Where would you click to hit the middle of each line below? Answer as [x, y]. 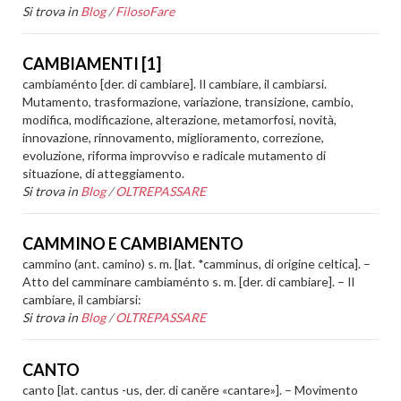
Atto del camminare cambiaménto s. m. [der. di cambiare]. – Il [189, 282]
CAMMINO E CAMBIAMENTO [133, 243]
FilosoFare [145, 11]
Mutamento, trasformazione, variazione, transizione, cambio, [188, 102]
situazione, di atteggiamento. [104, 173]
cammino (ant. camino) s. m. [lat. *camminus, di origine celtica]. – [197, 264]
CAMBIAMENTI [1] [92, 64]
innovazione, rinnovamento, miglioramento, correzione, [174, 137]
